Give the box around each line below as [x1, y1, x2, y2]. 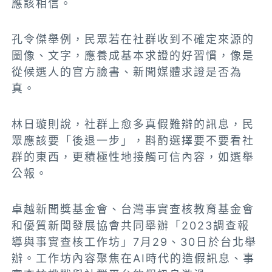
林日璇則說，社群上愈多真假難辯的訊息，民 [12, 118, 255, 131]
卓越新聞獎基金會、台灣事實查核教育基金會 [12, 203, 255, 216]
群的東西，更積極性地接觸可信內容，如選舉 [12, 151, 255, 164]
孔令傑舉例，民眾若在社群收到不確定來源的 [12, 33, 255, 46]
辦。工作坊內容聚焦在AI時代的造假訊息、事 [12, 252, 256, 265]
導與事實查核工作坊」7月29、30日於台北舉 [12, 236, 257, 249]
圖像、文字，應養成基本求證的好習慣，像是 [12, 49, 255, 63]
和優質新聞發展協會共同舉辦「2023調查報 [12, 219, 250, 233]
